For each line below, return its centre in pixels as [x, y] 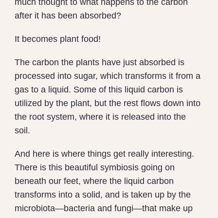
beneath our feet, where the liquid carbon [94, 181]
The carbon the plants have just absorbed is [100, 63]
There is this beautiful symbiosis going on [95, 168]
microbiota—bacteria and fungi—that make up [104, 209]
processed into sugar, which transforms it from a [108, 76]
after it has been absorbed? [68, 16]
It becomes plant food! [59, 39]
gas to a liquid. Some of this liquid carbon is [99, 90]
